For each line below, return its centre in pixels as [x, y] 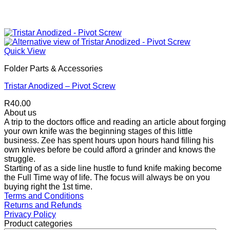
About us [20, 113]
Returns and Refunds [43, 205]
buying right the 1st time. [49, 187]
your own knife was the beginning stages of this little [98, 131]
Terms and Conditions [44, 196]
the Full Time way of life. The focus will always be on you [107, 178]
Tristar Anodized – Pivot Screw [60, 86]
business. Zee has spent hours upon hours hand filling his [109, 141]
